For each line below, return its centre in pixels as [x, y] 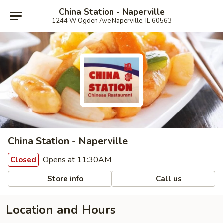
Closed [23, 160]
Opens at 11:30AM [76, 160]
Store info [64, 178]
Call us [168, 178]
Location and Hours [61, 210]
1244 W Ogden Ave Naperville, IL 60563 [111, 21]
